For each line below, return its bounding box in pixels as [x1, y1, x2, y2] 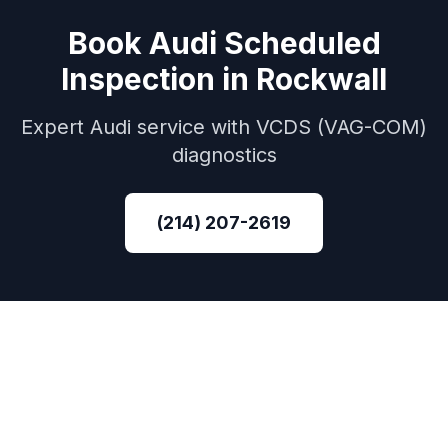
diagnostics [171, 143, 277, 167]
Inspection [61, 61, 215, 97]
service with [131, 115, 256, 139]
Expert [21, 115, 90, 139]
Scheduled [223, 25, 381, 61]
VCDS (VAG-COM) [256, 115, 427, 139]
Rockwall [256, 61, 387, 97]
